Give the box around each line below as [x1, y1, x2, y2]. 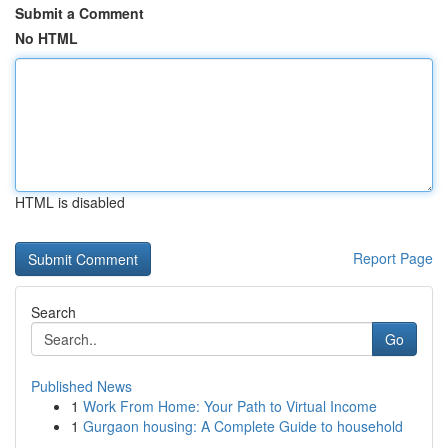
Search [31, 302, 76, 322]
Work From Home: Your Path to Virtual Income [83, 396, 377, 416]
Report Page [353, 248, 433, 268]
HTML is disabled [15, 192, 125, 212]
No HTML [15, 28, 78, 48]
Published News [31, 376, 132, 396]
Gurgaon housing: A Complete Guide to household [83, 416, 403, 436]
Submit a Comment [15, 3, 144, 23]
